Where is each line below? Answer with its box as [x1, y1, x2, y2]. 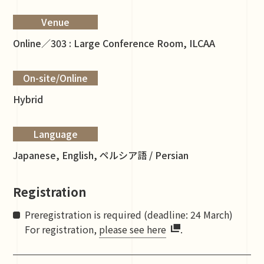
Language [33, 127, 78, 141]
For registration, [25, 222, 100, 236]
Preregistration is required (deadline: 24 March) [25, 207, 233, 222]
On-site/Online [23, 71, 88, 85]
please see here [99, 222, 167, 236]
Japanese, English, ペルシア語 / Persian [13, 148, 189, 162]
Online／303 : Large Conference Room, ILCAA [13, 36, 216, 50]
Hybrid [13, 92, 44, 106]
